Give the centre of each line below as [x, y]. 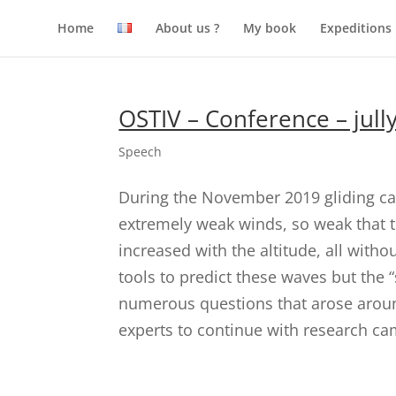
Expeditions [356, 28]
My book [270, 28]
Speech [141, 152]
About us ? [187, 28]
